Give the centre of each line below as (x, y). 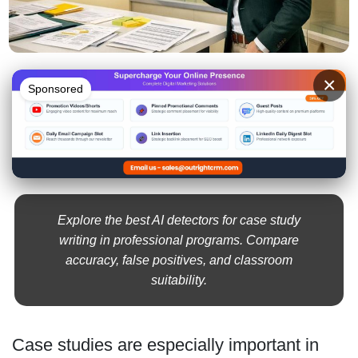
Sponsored (55, 88)
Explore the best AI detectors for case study (179, 221)
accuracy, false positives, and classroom (179, 261)
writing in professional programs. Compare (179, 241)
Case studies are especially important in (165, 345)
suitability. (179, 280)
